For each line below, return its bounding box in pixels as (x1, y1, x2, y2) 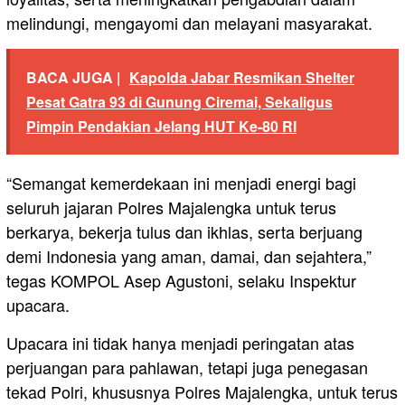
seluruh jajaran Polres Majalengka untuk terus (6, 194, 336, 219)
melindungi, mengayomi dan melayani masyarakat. (6, 10, 372, 34)
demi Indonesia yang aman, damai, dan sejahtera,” (6, 243, 372, 268)
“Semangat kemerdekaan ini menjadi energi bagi (6, 170, 356, 194)
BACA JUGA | (26, 66, 120, 88)
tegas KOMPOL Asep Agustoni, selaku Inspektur (6, 268, 356, 292)
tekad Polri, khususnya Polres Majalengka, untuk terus (6, 379, 398, 403)
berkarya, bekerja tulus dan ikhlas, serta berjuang (6, 219, 363, 243)
